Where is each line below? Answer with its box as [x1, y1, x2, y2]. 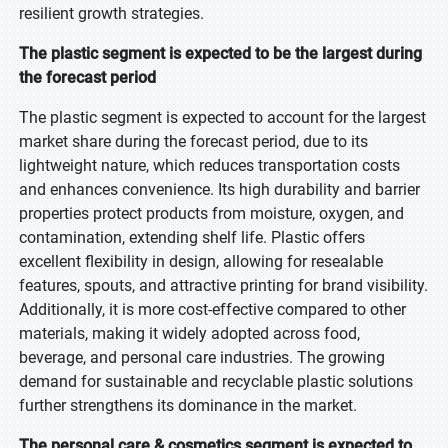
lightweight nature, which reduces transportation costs [19, 156, 400, 175]
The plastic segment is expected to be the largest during [19, 44, 422, 63]
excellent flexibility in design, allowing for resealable [19, 252, 383, 271]
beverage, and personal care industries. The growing [19, 348, 385, 367]
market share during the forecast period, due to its [19, 132, 368, 151]
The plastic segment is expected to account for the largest [19, 108, 426, 127]
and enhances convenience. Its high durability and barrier [19, 180, 420, 199]
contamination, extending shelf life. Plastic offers [19, 228, 365, 247]
